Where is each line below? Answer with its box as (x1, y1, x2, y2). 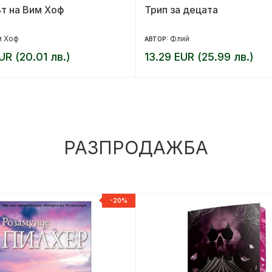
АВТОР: (144, 35, 170, 42)
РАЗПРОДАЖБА (64, 136, 208, 158)
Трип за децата (144, 3, 218, 16)
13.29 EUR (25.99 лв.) (144, 50, 254, 63)
